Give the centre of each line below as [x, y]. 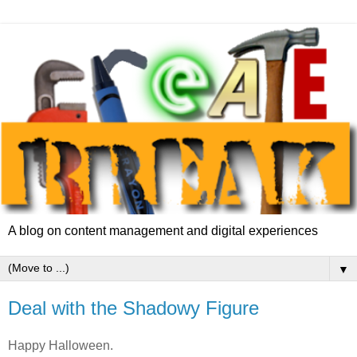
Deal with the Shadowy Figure [133, 308]
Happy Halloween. [61, 346]
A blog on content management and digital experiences [163, 230]
